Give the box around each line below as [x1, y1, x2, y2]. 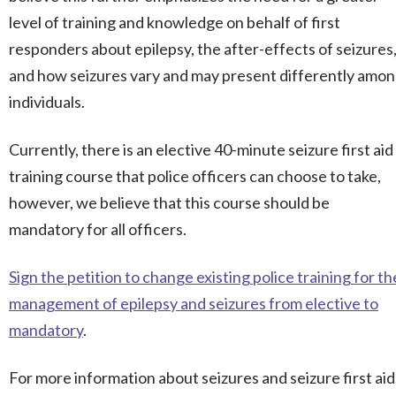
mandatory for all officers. [9, 219, 187, 239]
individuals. [9, 92, 85, 111]
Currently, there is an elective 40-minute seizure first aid [9, 140, 393, 159]
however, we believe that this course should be [9, 193, 330, 212]
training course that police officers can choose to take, [9, 166, 381, 186]
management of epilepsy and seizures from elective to [9, 293, 378, 313]
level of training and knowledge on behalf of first [9, 12, 340, 32]
